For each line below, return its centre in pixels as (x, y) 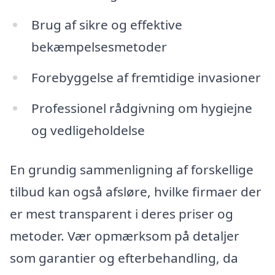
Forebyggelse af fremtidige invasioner (146, 78)
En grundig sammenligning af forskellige (132, 169)
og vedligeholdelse (88, 130)
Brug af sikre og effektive (107, 25)
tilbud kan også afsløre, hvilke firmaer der (136, 191)
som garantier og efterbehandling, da (124, 258)
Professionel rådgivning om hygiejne (141, 108)
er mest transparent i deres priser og (122, 213)
